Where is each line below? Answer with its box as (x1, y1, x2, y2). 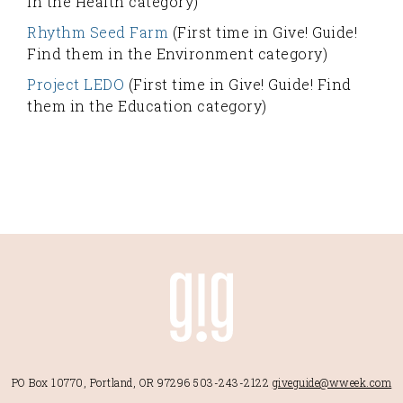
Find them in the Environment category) (27, 44, 327, 63)
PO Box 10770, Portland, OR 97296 (11, 375, 191, 390)
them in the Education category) (27, 96, 267, 115)
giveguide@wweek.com (272, 375, 392, 390)
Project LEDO (27, 75, 124, 94)
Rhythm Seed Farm (27, 22, 168, 41)
